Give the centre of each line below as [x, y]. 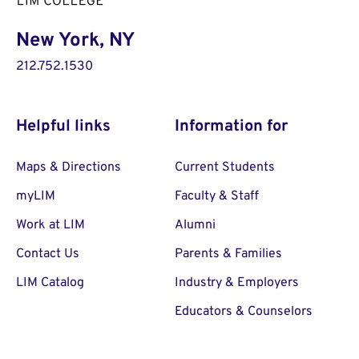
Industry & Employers [237, 283]
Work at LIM [50, 225]
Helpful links [63, 127]
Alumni [195, 225]
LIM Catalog [50, 283]
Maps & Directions [69, 167]
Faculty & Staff [217, 196]
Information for [231, 127]
